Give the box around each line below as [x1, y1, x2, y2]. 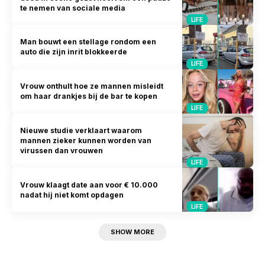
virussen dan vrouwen [20, 146, 104, 155]
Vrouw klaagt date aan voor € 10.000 [20, 180, 159, 189]
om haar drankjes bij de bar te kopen [20, 92, 158, 101]
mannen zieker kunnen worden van [20, 135, 152, 145]
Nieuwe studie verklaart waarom [20, 125, 143, 135]
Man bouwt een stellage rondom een [20, 37, 157, 47]
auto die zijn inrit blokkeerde [20, 47, 128, 57]
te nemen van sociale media [20, 3, 126, 12]
